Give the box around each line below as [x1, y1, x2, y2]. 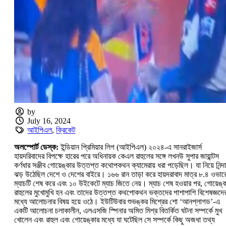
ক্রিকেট [56, 126, 76, 135]
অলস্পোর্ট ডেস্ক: [14, 143, 61, 152]
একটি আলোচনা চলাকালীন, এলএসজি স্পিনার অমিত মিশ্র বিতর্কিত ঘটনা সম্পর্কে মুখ [14, 206, 222, 215]
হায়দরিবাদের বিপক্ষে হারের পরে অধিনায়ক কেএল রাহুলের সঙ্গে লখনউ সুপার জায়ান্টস [14, 152, 219, 161]
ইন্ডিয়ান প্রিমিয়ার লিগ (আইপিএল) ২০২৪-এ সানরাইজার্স [61, 143, 202, 152]
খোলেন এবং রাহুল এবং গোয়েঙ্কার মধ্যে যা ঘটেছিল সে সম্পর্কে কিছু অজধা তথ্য [14, 215, 215, 224]
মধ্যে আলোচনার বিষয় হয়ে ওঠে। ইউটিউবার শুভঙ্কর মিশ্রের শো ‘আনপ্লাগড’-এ [14, 197, 220, 206]
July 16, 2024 [27, 117, 71, 126]
